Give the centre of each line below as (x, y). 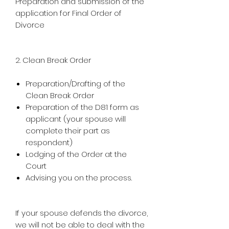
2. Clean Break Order (53, 60)
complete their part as (68, 130)
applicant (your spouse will (76, 119)
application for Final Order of (68, 13)
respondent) (49, 142)
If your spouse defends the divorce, (82, 213)
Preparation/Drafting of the (75, 83)
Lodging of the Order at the (76, 154)
